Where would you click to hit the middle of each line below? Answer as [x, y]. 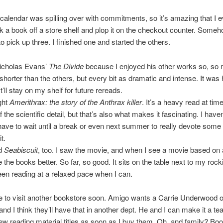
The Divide [67, 66]
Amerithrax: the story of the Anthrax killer [75, 102]
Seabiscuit [21, 149]
